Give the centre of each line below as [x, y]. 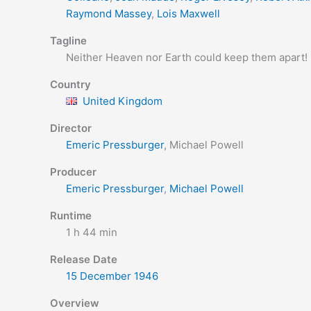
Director [71, 128]
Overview [75, 303]
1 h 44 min [91, 232]
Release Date [84, 259]
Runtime [71, 216]
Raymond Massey [108, 14]
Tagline [68, 41]
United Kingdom [122, 101]
